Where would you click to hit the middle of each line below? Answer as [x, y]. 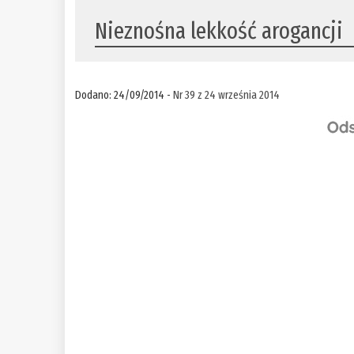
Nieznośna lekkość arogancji [219, 31]
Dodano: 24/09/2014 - [124, 95]
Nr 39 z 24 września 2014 [227, 95]
